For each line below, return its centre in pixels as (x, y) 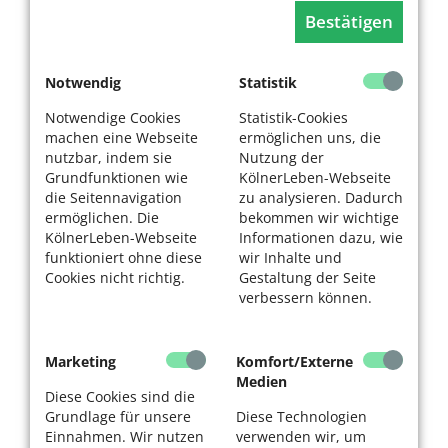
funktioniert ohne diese (123, 257)
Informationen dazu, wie (321, 237)
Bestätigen (349, 21)
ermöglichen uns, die (310, 137)
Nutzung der (281, 157)
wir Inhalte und (290, 257)
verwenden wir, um (301, 436)
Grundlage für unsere (118, 416)
